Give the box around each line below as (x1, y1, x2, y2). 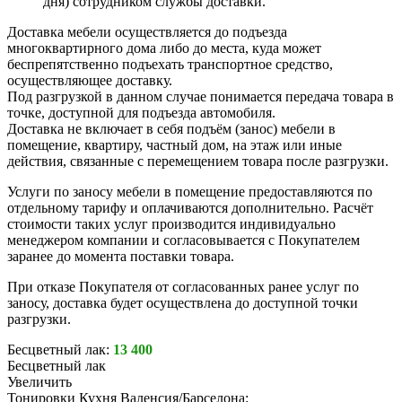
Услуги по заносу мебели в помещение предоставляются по (7, 184, 372, 200)
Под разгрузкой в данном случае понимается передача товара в (7, 89, 394, 105)
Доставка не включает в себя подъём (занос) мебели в (7, 121, 336, 137)
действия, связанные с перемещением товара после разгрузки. (7, 153, 389, 170)
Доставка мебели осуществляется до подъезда (7, 24, 287, 40)
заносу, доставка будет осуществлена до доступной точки (7, 295, 358, 311)
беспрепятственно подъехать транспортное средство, (7, 57, 333, 73)
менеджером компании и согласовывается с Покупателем (7, 232, 360, 249)
